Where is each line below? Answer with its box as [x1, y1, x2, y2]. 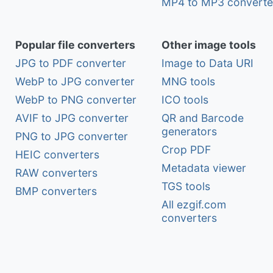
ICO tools [161, 93, 208, 107]
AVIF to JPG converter [15, 112, 129, 125]
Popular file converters [15, 38, 135, 52]
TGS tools [161, 180, 210, 193]
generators [161, 125, 217, 138]
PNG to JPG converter [15, 130, 128, 143]
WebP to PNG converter [15, 93, 136, 107]
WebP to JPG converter [15, 75, 135, 88]
